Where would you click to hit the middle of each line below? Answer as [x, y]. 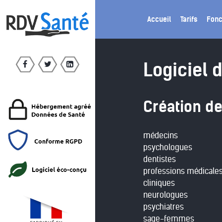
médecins [161, 135]
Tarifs [189, 19]
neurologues [166, 195]
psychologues [168, 147]
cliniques [159, 183]
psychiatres [164, 207]
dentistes [160, 159]
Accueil [159, 19]
